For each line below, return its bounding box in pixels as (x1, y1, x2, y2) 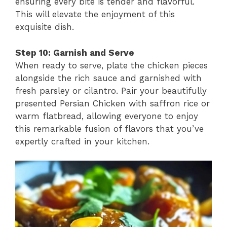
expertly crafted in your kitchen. (15, 136, 149, 146)
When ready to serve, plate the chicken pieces (15, 60, 208, 70)
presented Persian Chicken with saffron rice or (15, 98, 210, 108)
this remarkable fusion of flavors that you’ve (15, 123, 204, 134)
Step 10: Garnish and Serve (15, 47, 134, 58)
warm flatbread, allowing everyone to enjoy (15, 110, 198, 121)
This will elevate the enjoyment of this (15, 9, 175, 19)
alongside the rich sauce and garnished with (15, 72, 202, 83)
